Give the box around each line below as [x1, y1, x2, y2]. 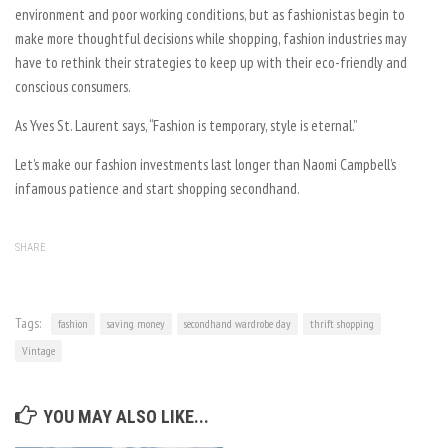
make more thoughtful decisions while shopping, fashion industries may [15, 28, 407, 48]
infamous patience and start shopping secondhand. [15, 178, 300, 198]
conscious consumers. [15, 76, 131, 96]
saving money [107, 315, 165, 331]
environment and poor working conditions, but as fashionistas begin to [15, 4, 405, 24]
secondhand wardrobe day [184, 315, 291, 331]
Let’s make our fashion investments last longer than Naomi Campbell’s [15, 154, 396, 174]
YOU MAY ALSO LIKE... [43, 405, 209, 427]
